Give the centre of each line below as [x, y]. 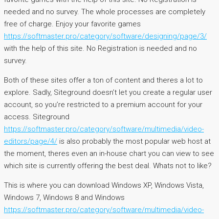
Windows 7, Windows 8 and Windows [64, 198]
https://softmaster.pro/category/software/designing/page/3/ [105, 36]
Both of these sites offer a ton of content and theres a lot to [103, 80]
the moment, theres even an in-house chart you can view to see [109, 154]
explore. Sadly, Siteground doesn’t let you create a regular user [108, 93]
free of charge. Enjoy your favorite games [72, 24]
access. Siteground [37, 117]
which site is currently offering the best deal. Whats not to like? [108, 166]
